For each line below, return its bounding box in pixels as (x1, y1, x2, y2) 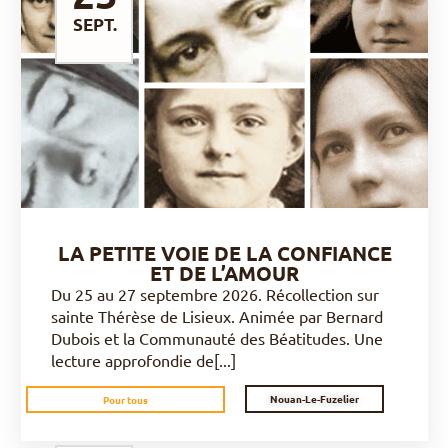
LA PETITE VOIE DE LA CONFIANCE (57, 240, 392, 266)
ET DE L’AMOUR (150, 260, 299, 286)
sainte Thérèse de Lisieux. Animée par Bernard (51, 306, 383, 326)
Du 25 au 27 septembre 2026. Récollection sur (51, 284, 379, 304)
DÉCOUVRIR (173, 80, 264, 102)
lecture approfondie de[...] (51, 350, 236, 370)
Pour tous (102, 391, 148, 407)
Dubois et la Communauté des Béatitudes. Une (51, 328, 383, 348)
